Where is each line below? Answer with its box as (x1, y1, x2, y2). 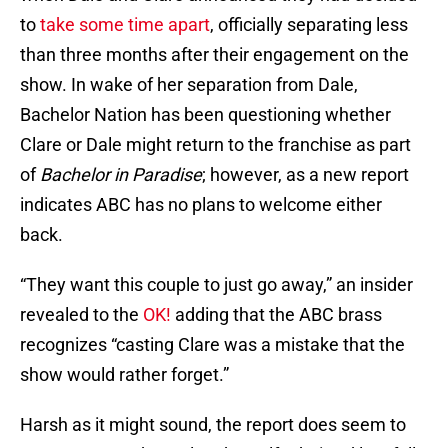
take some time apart (40, 14, 210, 36)
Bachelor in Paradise (40, 164, 202, 186)
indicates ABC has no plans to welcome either (20, 194, 382, 216)
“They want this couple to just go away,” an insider (20, 274, 413, 296)
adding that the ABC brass (171, 304, 382, 326)
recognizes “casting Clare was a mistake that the (20, 334, 405, 356)
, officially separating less (210, 14, 408, 36)
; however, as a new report (202, 164, 409, 186)
